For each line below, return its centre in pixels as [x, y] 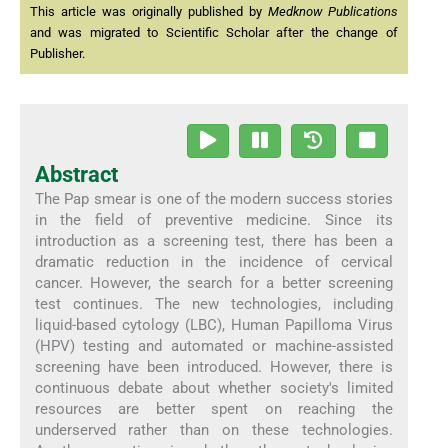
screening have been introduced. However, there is [214, 366]
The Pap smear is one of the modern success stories [214, 198]
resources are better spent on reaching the [214, 408]
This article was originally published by [149, 12]
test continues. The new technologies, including [214, 303]
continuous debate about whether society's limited [214, 387]
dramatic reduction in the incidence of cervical [214, 261]
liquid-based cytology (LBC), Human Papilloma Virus [214, 324]
